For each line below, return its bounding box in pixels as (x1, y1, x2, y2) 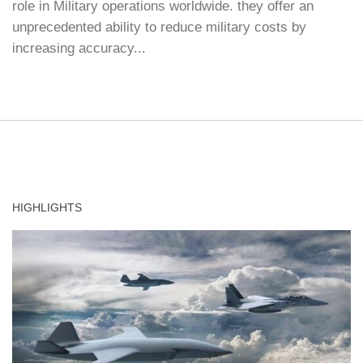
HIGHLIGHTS (12, 201, 82, 215)
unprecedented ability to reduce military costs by (12, 19, 306, 36)
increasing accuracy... (12, 41, 146, 57)
